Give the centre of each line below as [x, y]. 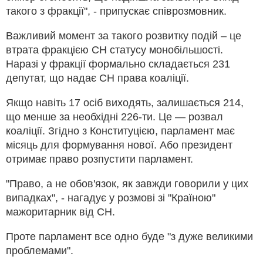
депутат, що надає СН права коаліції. [97, 78]
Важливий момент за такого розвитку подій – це [124, 36]
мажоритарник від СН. [60, 212]
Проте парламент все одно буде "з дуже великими [129, 236]
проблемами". [40, 250]
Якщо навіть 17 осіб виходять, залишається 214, [125, 102]
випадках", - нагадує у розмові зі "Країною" [111, 198]
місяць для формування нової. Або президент [119, 145]
